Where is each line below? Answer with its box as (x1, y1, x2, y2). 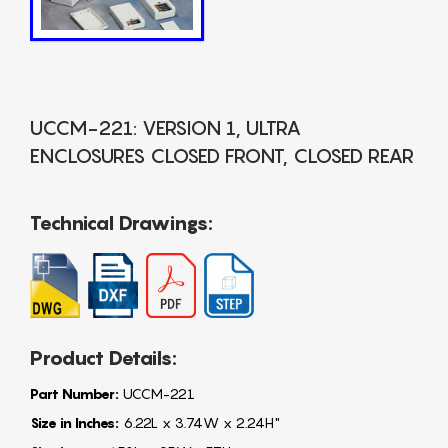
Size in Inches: (30, 414, 119, 432)
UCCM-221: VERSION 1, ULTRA (30, 116, 301, 141)
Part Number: (30, 385, 119, 403)
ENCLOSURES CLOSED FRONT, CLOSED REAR (30, 144, 414, 169)
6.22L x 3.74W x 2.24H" (119, 414, 280, 432)
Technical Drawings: (30, 211, 213, 236)
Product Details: (30, 346, 177, 371)
